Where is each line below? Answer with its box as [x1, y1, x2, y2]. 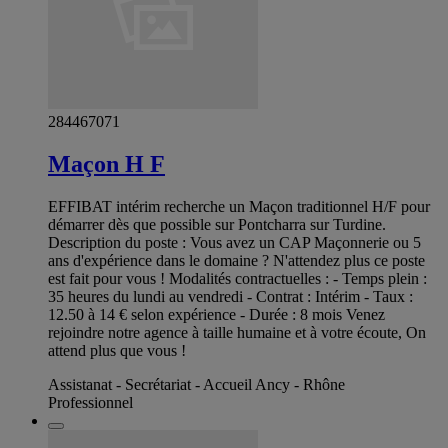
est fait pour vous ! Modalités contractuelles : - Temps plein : [48, 269, 427, 287]
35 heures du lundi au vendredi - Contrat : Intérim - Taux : [48, 287, 413, 305]
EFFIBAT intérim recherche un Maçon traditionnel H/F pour [48, 197, 430, 215]
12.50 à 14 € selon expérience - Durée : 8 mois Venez [48, 305, 385, 323]
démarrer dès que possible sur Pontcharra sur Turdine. [48, 215, 386, 233]
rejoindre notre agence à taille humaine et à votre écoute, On [48, 323, 426, 341]
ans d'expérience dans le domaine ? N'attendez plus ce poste [48, 251, 425, 269]
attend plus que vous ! [48, 341, 186, 359]
